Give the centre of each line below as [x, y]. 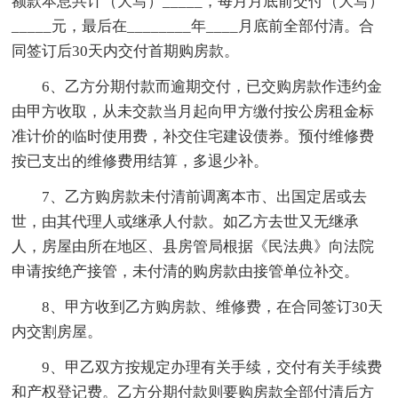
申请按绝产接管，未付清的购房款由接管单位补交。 [186, 271]
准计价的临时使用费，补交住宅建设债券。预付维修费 [193, 136]
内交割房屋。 [57, 331]
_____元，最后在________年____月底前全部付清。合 [193, 26]
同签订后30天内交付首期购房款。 [126, 51]
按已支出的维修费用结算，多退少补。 [140, 161]
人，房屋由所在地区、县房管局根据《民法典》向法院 [193, 246]
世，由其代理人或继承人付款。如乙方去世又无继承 [186, 221]
